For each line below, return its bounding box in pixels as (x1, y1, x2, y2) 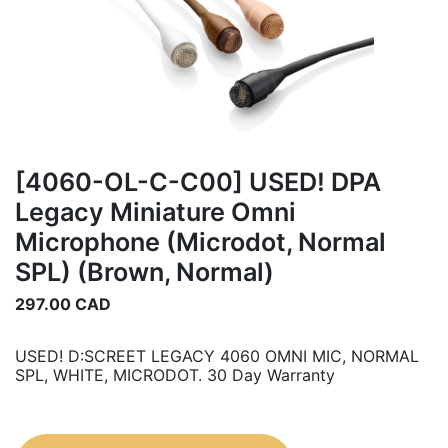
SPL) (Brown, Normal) (15, 256, 274, 287)
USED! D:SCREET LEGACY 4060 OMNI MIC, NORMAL (15, 345, 419, 366)
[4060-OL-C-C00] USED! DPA (15, 166, 381, 197)
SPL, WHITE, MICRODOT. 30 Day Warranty (15, 364, 335, 385)
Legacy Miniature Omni (15, 196, 296, 227)
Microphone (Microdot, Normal (15, 226, 386, 257)
